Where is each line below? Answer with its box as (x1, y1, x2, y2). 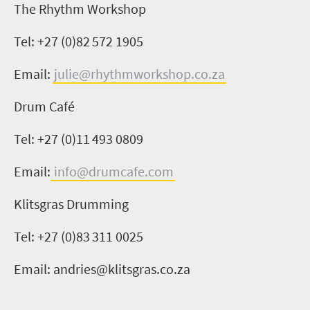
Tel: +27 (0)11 (14, 130, 90, 147)
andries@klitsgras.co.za (51, 260, 190, 277)
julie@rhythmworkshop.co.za (54, 65, 225, 82)
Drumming (64, 195, 129, 212)
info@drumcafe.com (54, 163, 174, 180)
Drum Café (14, 98, 75, 115)
